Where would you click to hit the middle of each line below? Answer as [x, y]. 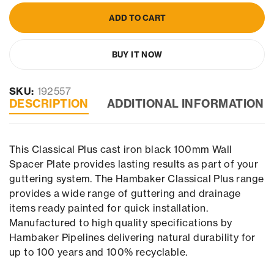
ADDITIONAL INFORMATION [185, 104]
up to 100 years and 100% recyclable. [98, 252]
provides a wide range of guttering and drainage [125, 194]
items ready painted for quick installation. [109, 208]
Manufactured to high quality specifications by [121, 223]
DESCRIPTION [49, 104]
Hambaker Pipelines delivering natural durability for [132, 238]
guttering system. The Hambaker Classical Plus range [137, 179]
